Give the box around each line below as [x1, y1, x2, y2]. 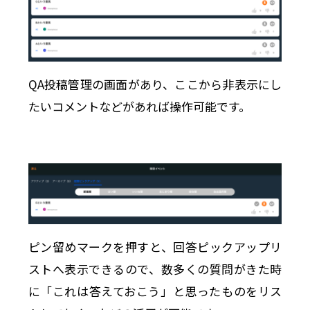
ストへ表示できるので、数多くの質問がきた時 [28, 259, 282, 277]
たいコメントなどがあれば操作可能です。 [28, 97, 250, 115]
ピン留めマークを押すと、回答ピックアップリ [28, 237, 282, 255]
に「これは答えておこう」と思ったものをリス [28, 282, 282, 300]
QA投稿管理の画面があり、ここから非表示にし [28, 75, 282, 93]
